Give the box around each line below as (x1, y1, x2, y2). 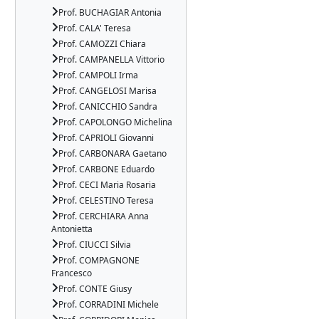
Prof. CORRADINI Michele (58, 298, 159, 310)
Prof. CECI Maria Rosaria (58, 179, 156, 191)
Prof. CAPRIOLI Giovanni (58, 132, 154, 144)
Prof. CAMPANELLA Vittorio (58, 53, 164, 66)
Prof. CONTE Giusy (58, 283, 132, 295)
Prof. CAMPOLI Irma (58, 69, 138, 81)
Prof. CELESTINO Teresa (58, 194, 154, 206)
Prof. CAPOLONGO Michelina (58, 116, 172, 128)
